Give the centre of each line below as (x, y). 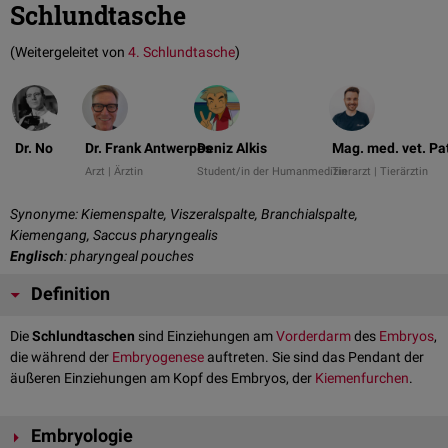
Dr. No (34, 148)
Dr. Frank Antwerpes (148, 148)
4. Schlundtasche (181, 52)
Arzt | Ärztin (114, 172)
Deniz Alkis (232, 148)
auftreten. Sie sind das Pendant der (314, 357)
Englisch (37, 256)
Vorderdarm (313, 336)
